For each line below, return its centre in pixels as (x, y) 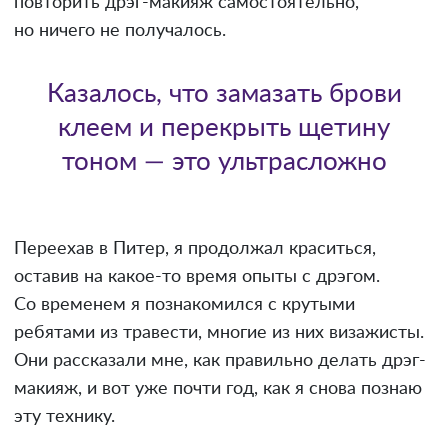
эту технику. (64, 416)
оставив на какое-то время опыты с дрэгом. (197, 276)
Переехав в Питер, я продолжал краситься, (195, 248)
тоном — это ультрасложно (224, 161)
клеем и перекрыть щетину (224, 127)
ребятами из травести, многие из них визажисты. (219, 332)
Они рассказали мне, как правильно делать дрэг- (220, 360)
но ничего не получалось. (120, 30)
